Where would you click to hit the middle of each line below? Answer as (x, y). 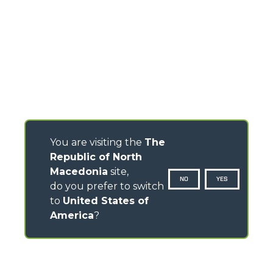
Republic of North (96, 157)
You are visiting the (97, 142)
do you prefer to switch (107, 186)
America (72, 215)
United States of (106, 201)
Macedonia (79, 172)
